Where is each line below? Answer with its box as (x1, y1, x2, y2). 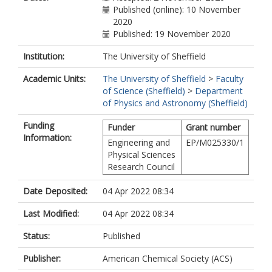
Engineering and (107, 137, 170, 148)
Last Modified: (23, 208, 79, 219)
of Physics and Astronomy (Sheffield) (103, 97, 248, 109)
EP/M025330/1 (186, 137, 244, 148)
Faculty (216, 73, 243, 84)
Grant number (186, 121, 240, 133)
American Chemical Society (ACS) (103, 253, 233, 264)
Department (195, 85, 243, 97)
